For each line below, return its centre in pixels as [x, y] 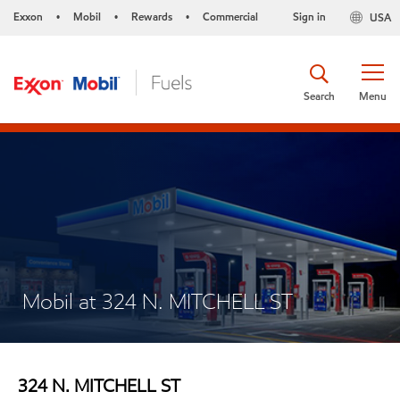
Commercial [230, 17]
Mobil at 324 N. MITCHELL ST [158, 301]
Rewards [152, 17]
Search [319, 96]
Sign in [309, 17]
